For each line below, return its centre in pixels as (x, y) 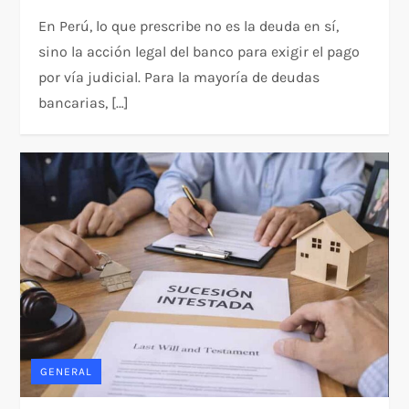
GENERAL (67, 372)
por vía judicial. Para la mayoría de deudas (179, 77)
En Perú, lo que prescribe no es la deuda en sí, (189, 26)
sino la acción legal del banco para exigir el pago (199, 51)
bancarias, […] (84, 102)
